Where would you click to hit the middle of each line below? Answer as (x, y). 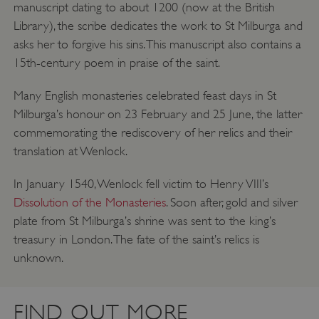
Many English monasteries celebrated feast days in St (145, 96)
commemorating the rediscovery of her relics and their (152, 133)
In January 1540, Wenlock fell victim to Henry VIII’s (141, 184)
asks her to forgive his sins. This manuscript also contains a (157, 45)
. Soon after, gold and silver (231, 203)
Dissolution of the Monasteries (89, 203)
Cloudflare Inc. (224, 96)
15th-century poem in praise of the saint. (116, 63)
